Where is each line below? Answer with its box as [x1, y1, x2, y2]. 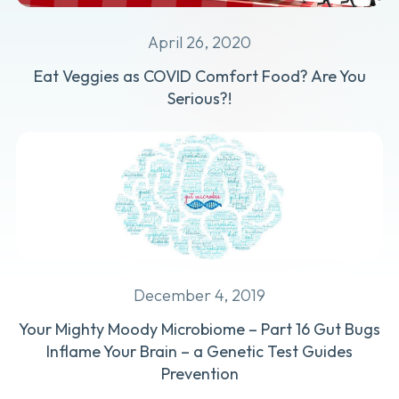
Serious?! [167, 88, 232, 110]
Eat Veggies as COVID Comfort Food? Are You [33, 66, 366, 87]
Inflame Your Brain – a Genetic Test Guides [46, 341, 353, 362]
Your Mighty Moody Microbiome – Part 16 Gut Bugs [19, 319, 380, 340]
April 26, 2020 [148, 32, 251, 53]
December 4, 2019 [134, 285, 265, 306]
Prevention [160, 363, 239, 385]
